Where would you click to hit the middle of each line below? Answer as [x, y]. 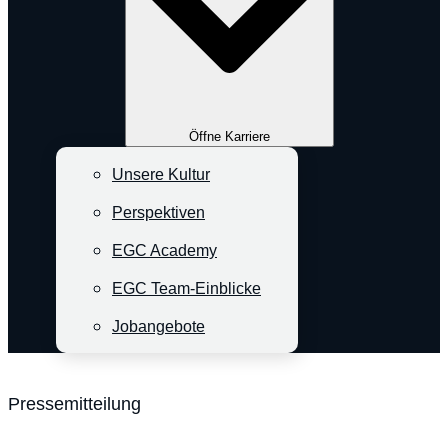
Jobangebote [158, 327]
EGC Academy [164, 251]
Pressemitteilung [74, 403]
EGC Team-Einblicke [186, 289]
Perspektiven [158, 213]
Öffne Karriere [229, 137]
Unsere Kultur [161, 175]
